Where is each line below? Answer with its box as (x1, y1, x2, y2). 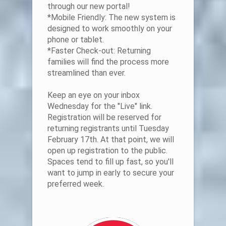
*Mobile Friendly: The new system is (47, 13, 176, 23)
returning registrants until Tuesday (47, 124, 169, 134)
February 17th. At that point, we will (47, 135, 174, 145)
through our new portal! (47, 2, 130, 12)
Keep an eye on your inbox (47, 90, 140, 100)
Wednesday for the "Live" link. (47, 101, 152, 111)
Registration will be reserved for (47, 112, 161, 123)
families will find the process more (47, 57, 169, 67)
